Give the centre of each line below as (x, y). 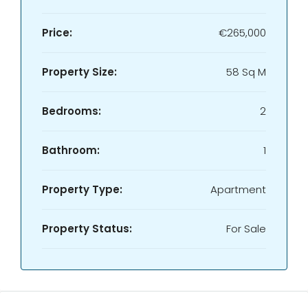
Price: (57, 33)
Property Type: (82, 189)
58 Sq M (246, 72)
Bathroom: (71, 150)
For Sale (246, 229)
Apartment (238, 189)
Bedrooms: (71, 111)
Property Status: (87, 229)
